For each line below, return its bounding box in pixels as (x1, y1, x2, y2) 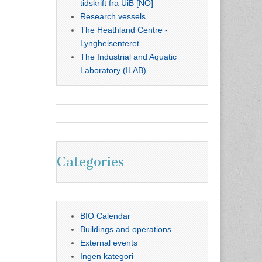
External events (80, 237, 137, 247)
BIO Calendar (80, 211, 130, 220)
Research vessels (80, 11, 146, 21)
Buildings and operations (80, 224, 171, 234)
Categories (57, 154, 124, 170)
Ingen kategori (80, 251, 133, 261)
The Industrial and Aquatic (80, 51, 177, 61)
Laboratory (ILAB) (80, 65, 146, 75)
